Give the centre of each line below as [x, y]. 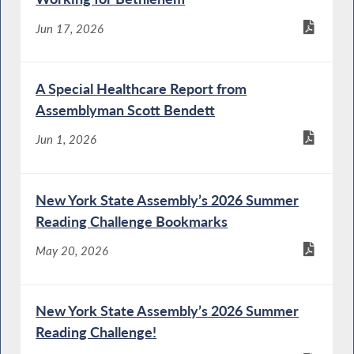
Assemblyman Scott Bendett [126, 109]
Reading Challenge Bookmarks [132, 221]
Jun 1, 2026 [66, 139]
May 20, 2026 [72, 250]
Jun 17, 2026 [70, 28]
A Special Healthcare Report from [141, 88]
